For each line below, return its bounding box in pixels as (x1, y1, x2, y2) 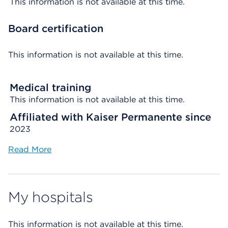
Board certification (8, 22, 103, 35)
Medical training (10, 81, 91, 94)
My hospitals (8, 188, 93, 206)
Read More (8, 145, 51, 154)
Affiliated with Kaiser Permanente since (10, 111, 211, 123)
